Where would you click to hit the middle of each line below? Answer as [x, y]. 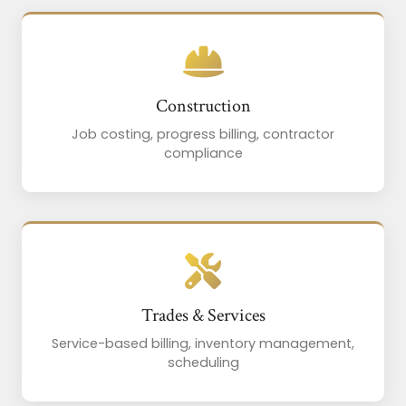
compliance [203, 154]
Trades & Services [203, 316]
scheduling [203, 363]
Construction [203, 106]
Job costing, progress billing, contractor [203, 135]
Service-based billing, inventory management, [203, 344]
